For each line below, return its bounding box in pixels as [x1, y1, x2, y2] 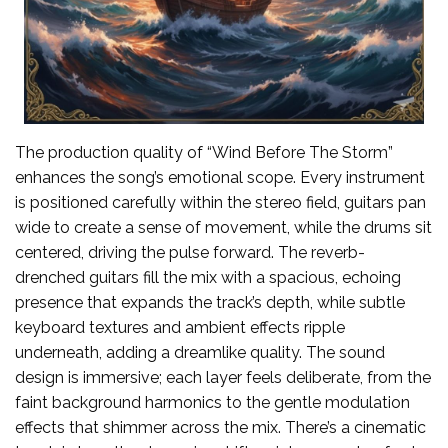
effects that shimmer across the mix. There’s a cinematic [15, 418, 426, 438]
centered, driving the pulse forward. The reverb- [15, 243, 365, 263]
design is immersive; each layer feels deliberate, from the [15, 368, 431, 388]
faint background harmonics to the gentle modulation [15, 393, 410, 413]
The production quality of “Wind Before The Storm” [15, 143, 393, 163]
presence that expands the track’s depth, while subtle [15, 293, 405, 313]
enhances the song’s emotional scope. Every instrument [15, 168, 425, 188]
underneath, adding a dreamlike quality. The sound [15, 343, 385, 363]
